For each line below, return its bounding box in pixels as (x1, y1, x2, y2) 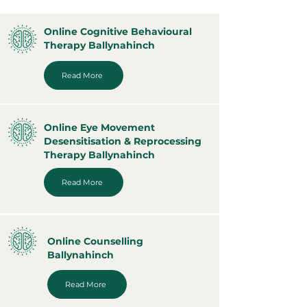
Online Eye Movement (44, 121, 155, 134)
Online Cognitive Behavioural (44, 25, 192, 38)
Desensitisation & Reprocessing (44, 135, 201, 147)
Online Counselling (47, 235, 143, 247)
